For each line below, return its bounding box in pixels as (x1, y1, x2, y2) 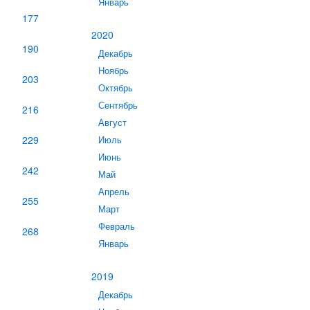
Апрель (98, 185, 129, 198)
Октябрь (98, 82, 133, 94)
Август (98, 116, 127, 129)
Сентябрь (98, 99, 138, 111)
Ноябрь (98, 64, 129, 77)
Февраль (98, 220, 135, 232)
